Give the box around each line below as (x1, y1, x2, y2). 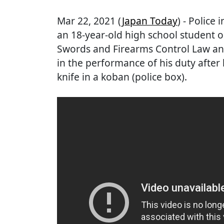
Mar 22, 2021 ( (57, 14, 122, 27)
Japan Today (122, 14, 177, 27)
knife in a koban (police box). (57, 70, 187, 83)
